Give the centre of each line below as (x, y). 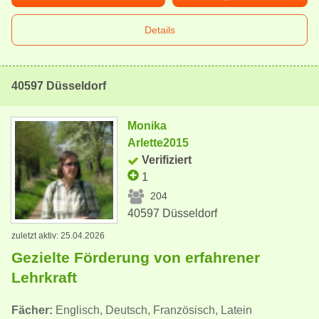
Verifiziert (167, 160)
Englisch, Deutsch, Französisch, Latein (152, 310)
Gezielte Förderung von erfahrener (136, 257)
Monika (147, 126)
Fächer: (32, 310)
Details (159, 30)
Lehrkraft (44, 277)
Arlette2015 (158, 143)
